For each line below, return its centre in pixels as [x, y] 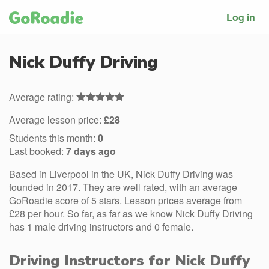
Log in [241, 17]
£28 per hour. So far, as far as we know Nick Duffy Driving [131, 213]
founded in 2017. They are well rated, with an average [123, 187]
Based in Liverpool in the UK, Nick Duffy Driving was [121, 174]
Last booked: [38, 151]
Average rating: [43, 97]
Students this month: [53, 138]
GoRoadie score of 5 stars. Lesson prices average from [125, 200]
